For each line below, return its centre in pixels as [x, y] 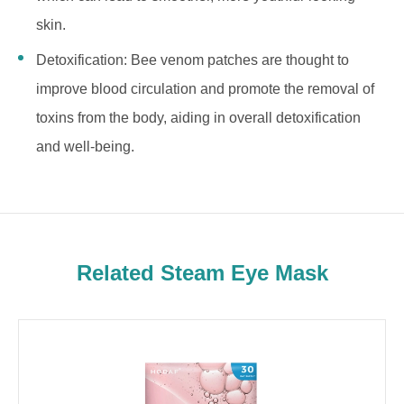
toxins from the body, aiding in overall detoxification [198, 118]
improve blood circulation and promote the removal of [205, 89]
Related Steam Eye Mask [202, 273]
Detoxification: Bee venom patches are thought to [193, 60]
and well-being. [85, 147]
